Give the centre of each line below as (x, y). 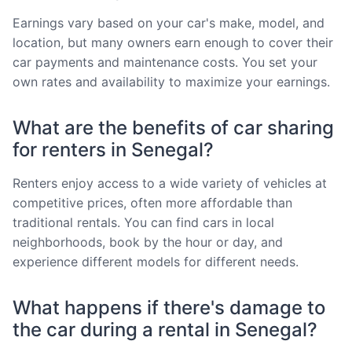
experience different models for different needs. (156, 261)
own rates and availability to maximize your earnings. (171, 81)
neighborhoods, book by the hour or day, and (148, 242)
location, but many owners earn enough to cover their (173, 42)
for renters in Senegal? (113, 149)
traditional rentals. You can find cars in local (143, 222)
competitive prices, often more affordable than (152, 202)
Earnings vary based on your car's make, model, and (169, 22)
